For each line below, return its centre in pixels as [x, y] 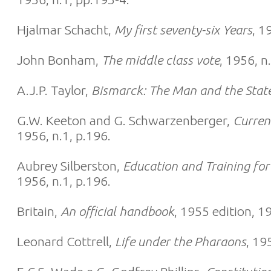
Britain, [39, 211]
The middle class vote [161, 60]
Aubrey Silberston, [70, 166]
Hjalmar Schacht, [66, 30]
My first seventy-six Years [183, 30]
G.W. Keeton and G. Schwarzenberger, [125, 120]
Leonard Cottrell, [66, 241]
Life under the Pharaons [181, 241]
